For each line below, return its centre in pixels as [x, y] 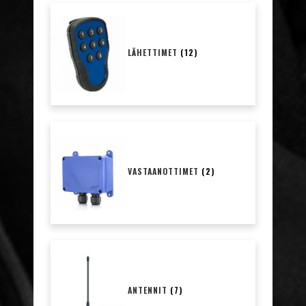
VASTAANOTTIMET [165, 171]
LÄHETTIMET [154, 52]
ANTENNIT [149, 290]
